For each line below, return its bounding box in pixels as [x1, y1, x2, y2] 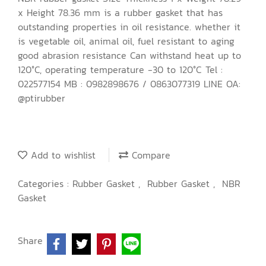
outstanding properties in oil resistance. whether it [18, 20, 240, 34]
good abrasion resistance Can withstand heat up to [18, 48, 241, 62]
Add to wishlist [27, 148, 96, 162]
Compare [128, 148, 170, 162]
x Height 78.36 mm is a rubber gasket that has [18, 5, 223, 20]
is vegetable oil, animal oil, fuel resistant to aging [18, 34, 235, 48]
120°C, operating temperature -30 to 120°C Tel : [18, 62, 223, 77]
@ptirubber [18, 91, 65, 105]
